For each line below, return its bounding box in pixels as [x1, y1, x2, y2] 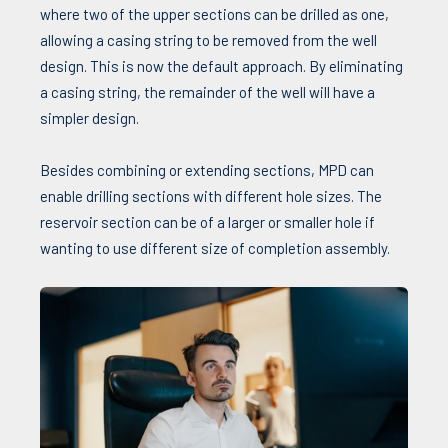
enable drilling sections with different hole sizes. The [40, 187, 382, 206]
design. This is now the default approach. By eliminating [40, 57, 403, 76]
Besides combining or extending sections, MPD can [40, 161, 374, 180]
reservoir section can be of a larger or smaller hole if [40, 213, 375, 232]
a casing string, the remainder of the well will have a [40, 83, 375, 102]
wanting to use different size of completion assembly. [40, 239, 390, 258]
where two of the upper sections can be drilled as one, [40, 5, 389, 24]
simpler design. [40, 109, 139, 128]
